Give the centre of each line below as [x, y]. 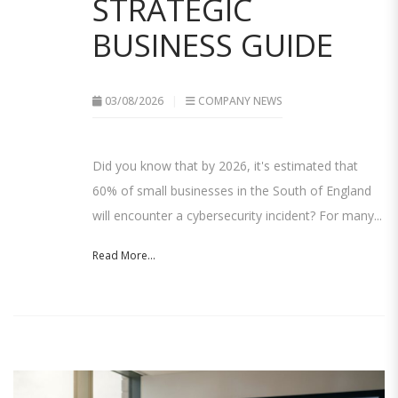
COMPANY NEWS [240, 101]
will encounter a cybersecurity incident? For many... [237, 216]
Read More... [124, 256]
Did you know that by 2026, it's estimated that [225, 166]
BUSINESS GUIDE [213, 45]
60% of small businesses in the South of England [232, 191]
